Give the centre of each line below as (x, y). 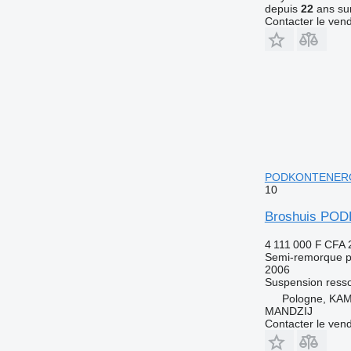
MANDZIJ (288, 311)
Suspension (293, 282)
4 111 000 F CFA (304, 244)
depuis (282, 8)
